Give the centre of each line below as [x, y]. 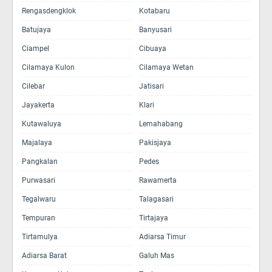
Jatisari [151, 86]
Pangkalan [40, 161]
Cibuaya [153, 49]
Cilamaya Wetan [166, 67]
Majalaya [37, 143]
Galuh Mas [157, 256]
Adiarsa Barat [44, 256]
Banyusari [155, 30]
